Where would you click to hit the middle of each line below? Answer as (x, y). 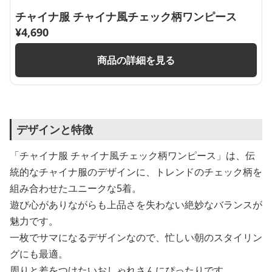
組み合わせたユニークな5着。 (76, 188)
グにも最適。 (39, 254)
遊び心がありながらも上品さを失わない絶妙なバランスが (136, 205)
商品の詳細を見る (136, 60)
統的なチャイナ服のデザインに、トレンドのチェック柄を (136, 172)
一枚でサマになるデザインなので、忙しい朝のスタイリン (136, 237)
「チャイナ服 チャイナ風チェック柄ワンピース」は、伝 (132, 155)
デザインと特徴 (55, 129)
